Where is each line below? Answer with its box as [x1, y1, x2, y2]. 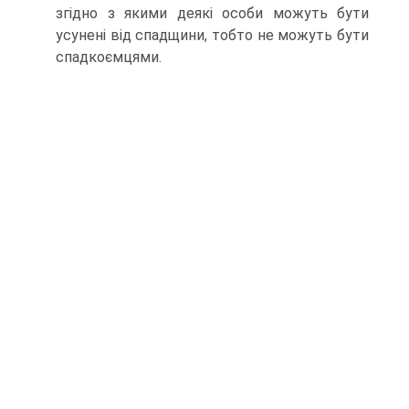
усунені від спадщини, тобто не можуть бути [56, 26, 369, 44]
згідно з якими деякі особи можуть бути [56, 5, 369, 22]
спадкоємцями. [56, 48, 162, 66]
